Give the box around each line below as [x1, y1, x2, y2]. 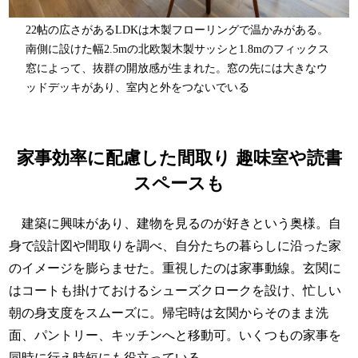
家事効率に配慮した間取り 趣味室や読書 [16, 148, 342, 169]
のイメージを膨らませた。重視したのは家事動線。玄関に [9, 261, 342, 276]
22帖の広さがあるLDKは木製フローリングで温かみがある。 [26, 24, 329, 37]
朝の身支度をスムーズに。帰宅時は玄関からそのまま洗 [9, 306, 329, 320]
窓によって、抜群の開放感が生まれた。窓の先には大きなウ [26, 62, 328, 75]
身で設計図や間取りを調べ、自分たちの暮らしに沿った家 [9, 239, 342, 253]
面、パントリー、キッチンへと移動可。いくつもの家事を [9, 328, 342, 343]
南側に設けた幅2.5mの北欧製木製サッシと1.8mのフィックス [26, 43, 330, 56]
